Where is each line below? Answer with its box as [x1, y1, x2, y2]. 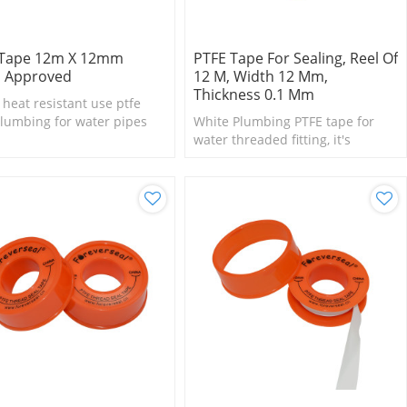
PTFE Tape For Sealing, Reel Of [193, 47, 398, 68]
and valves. [193, 166, 262, 184]
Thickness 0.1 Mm [193, 84, 314, 104]
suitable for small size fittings [193, 148, 372, 166]
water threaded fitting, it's [193, 130, 351, 148]
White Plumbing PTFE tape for [193, 112, 374, 130]
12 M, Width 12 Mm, [193, 65, 328, 86]
